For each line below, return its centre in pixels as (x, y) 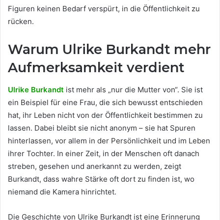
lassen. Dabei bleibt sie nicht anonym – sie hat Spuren (102, 128)
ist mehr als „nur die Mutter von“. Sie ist (133, 89)
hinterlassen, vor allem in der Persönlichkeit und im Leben (109, 140)
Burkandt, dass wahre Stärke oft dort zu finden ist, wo (101, 179)
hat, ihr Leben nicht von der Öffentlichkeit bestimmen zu (105, 115)
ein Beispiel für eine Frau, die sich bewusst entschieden (105, 102)
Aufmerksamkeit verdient (96, 68)
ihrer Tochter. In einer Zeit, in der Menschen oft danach (104, 153)
